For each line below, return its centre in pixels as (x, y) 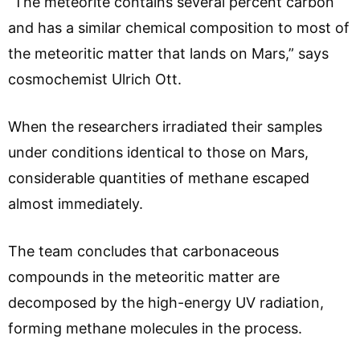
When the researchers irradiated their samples (165, 126)
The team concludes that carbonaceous (143, 251)
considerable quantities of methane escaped (159, 178)
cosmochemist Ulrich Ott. (95, 79)
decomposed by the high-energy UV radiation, (166, 302)
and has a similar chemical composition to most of (179, 27)
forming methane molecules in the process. (155, 328)
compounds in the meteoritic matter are (144, 276)
